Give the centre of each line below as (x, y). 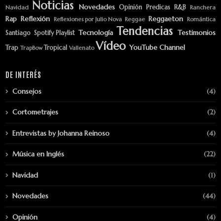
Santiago (18, 33)
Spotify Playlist (55, 33)
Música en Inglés (38, 154)
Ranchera (203, 7)
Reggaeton (166, 18)
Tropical (55, 48)
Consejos (27, 91)
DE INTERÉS (23, 74)
